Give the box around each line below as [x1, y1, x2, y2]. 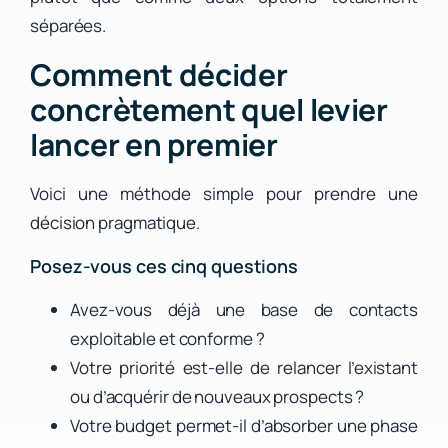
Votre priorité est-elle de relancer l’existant [70, 356, 418, 380]
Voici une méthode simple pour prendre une [30, 182, 418, 206]
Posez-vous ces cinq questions [30, 254, 299, 279]
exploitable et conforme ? [70, 327, 265, 351]
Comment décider [30, 54, 288, 96]
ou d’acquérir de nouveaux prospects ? [70, 385, 365, 409]
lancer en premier [30, 124, 278, 166]
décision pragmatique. [30, 211, 200, 235]
